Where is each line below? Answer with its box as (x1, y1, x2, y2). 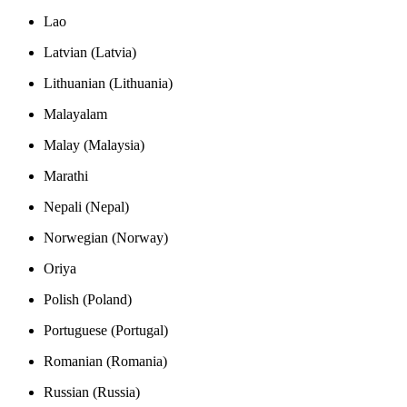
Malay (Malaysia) (44, 136, 144, 153)
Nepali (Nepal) (44, 198, 129, 214)
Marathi (44, 167, 88, 184)
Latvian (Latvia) (44, 44, 136, 60)
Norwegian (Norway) (44, 229, 168, 245)
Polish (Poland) (44, 291, 132, 307)
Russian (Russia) (44, 383, 140, 400)
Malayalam (44, 105, 107, 122)
